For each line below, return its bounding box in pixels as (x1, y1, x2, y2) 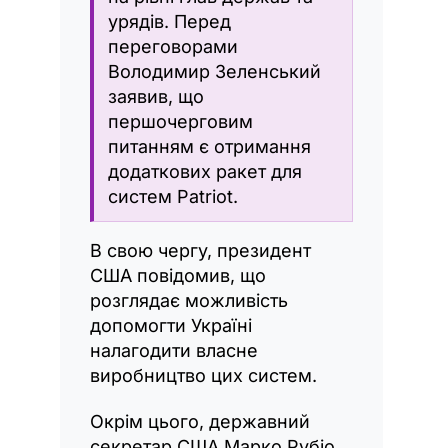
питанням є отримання (108, 135, 311, 157)
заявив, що (108, 85, 204, 107)
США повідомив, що (90, 264, 266, 286)
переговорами (108, 35, 238, 57)
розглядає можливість (90, 289, 288, 311)
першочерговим (108, 110, 253, 132)
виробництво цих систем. (90, 364, 317, 386)
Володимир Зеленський (108, 60, 321, 82)
